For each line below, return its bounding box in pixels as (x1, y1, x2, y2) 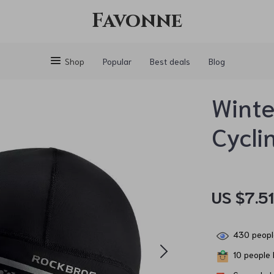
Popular (102, 56, 131, 67)
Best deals (149, 56, 190, 67)
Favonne (92, 8, 182, 34)
